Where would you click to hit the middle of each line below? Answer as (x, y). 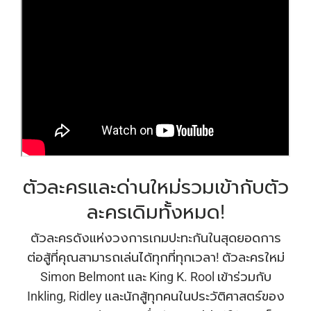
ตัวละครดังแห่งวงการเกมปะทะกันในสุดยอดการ (155, 238)
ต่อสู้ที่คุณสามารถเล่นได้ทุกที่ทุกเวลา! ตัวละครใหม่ (155, 258)
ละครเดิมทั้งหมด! (155, 212)
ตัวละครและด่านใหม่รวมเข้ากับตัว (155, 187)
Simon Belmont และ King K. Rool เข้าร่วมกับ (155, 277)
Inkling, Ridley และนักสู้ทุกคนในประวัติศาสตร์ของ (155, 296)
